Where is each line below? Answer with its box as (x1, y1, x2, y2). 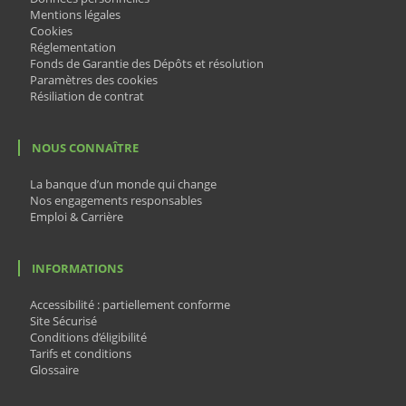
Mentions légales (29, 5, 121, 23)
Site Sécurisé (29, 312, 97, 329)
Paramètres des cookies (29, 71, 158, 88)
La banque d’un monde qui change (29, 175, 217, 192)
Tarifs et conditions (29, 344, 131, 362)
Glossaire (29, 361, 79, 378)
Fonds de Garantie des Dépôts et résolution (29, 54, 264, 72)
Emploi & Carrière (29, 208, 123, 225)
